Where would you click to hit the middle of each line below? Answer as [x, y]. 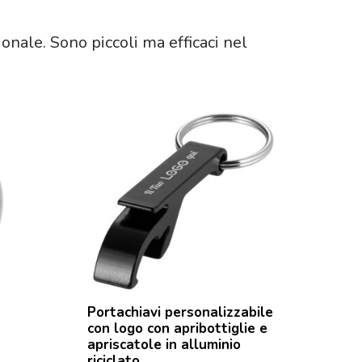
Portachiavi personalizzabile [181, 312]
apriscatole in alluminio [164, 344]
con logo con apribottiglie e [178, 328]
